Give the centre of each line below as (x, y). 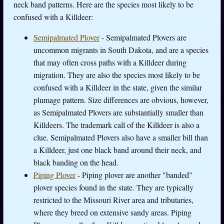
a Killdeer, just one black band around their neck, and (117, 150)
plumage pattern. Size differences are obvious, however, (121, 100)
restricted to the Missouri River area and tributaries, (113, 200)
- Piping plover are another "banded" (134, 175)
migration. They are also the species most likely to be (117, 75)
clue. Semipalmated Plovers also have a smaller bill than (121, 137)
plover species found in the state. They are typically (113, 187)
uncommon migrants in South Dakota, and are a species (121, 50)
